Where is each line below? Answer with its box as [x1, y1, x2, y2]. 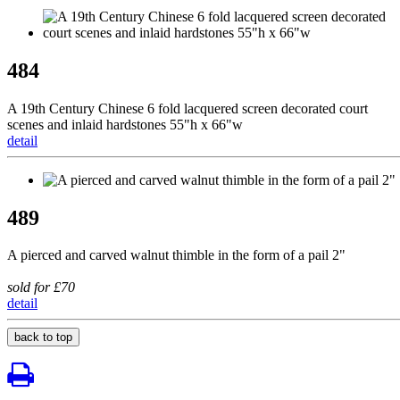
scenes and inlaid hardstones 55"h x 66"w [7, 116, 243, 132]
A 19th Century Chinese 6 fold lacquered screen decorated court [7, 100, 368, 116]
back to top [14, 330, 72, 345]
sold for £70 [7, 279, 75, 296]
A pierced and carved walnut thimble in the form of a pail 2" [7, 247, 346, 263]
